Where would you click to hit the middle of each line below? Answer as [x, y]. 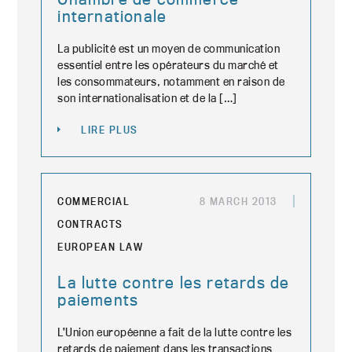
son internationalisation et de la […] [147, 98]
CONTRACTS [90, 224]
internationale [112, 16]
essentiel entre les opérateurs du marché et [168, 65]
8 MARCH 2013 [238, 201]
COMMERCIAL [94, 201]
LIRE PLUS [110, 130]
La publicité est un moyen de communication [169, 48]
